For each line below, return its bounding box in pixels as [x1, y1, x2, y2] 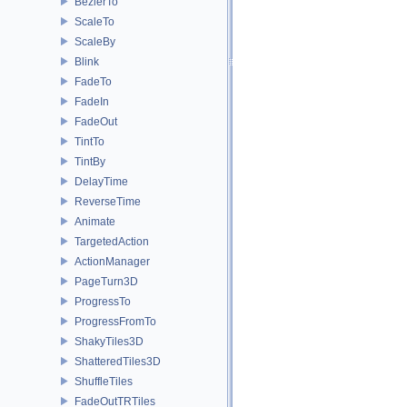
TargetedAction [74, 234, 149, 248]
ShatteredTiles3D [74, 354, 161, 368]
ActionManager [74, 254, 150, 268]
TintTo [74, 134, 104, 148]
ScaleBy [74, 35, 115, 48]
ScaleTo [74, 15, 114, 28]
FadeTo [74, 74, 112, 88]
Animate [74, 214, 115, 228]
